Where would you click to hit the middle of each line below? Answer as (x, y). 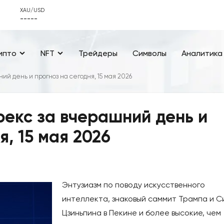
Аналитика (202, 53)
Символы (149, 53)
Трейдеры (98, 53)
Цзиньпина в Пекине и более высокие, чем (141, 213)
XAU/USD (32, 10)
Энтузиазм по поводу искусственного (133, 185)
